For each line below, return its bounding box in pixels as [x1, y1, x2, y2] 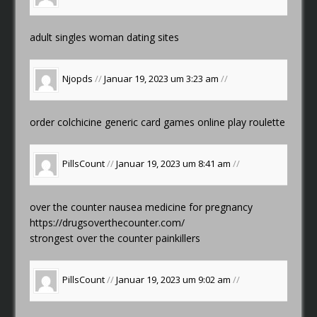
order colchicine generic [30, 115, 142, 129]
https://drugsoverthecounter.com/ [30, 215, 185, 229]
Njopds [62, 72, 93, 86]
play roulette [225, 115, 286, 129]
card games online [141, 115, 226, 129]
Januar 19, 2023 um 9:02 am [116, 273, 234, 287]
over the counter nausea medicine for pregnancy [30, 200, 253, 214]
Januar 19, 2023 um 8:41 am [116, 157, 234, 171]
